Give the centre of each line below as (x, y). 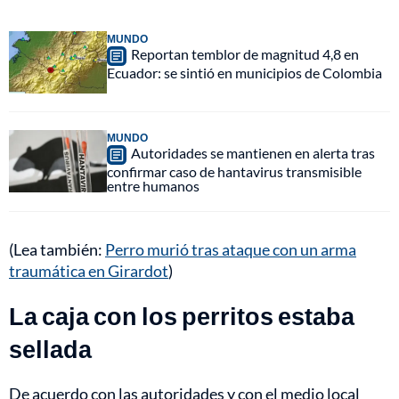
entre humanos (153, 186)
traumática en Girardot (89, 271)
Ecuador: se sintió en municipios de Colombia (244, 73)
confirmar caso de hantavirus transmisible (234, 172)
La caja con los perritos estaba (182, 316)
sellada (50, 349)
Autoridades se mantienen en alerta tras (253, 153)
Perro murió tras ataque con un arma (231, 250)
